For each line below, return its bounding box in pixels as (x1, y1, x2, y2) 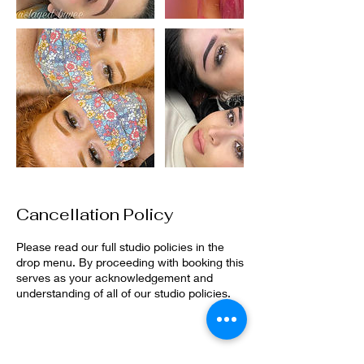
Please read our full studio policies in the (16, 240, 224, 253)
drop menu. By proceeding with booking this (16, 255, 244, 269)
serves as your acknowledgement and (16, 271, 213, 284)
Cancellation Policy (16, 204, 173, 225)
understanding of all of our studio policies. (16, 286, 231, 300)
